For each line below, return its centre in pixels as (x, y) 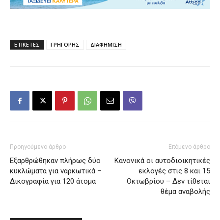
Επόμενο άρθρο (189, 147)
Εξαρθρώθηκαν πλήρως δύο (55, 160)
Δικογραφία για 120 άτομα (53, 181)
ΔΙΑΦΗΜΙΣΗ (106, 44)
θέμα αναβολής (185, 191)
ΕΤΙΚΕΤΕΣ (27, 44)
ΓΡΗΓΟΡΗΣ (65, 44)
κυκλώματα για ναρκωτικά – (56, 171)
